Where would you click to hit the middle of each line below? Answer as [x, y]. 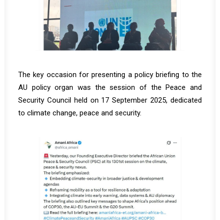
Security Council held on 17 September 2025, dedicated [110, 100]
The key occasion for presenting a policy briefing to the [110, 75]
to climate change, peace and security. [80, 113]
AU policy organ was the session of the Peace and [110, 87]
